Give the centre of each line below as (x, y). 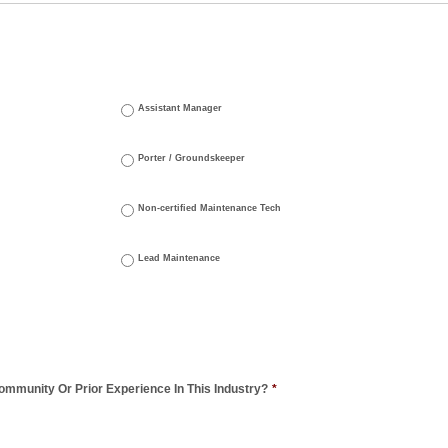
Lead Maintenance (179, 258)
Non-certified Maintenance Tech (209, 208)
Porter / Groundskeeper (191, 158)
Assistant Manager (180, 108)
